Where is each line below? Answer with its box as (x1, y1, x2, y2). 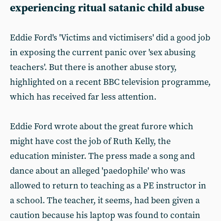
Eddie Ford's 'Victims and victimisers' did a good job (10, 32, 210, 43)
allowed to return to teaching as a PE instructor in (10, 180, 206, 191)
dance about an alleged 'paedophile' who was (10, 165, 185, 177)
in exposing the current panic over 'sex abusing (10, 47, 195, 58)
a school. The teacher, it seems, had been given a (10, 195, 200, 206)
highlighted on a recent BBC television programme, (10, 76, 211, 88)
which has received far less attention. (10, 91, 156, 103)
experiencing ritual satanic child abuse (10, 1, 204, 15)
